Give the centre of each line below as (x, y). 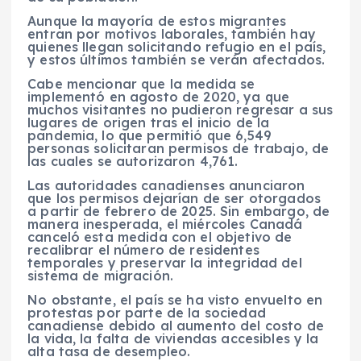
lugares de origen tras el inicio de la (149, 122)
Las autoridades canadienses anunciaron (166, 186)
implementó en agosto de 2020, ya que (159, 96)
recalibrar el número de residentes (143, 250)
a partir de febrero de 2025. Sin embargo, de (179, 212)
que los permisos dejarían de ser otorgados (174, 199)
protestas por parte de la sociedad (147, 313)
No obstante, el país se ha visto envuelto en (175, 300)
